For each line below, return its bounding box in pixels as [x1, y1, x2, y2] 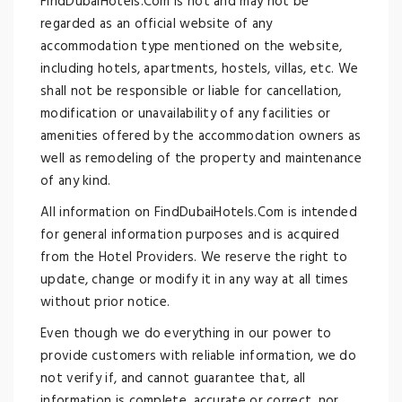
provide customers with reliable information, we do [40, 345, 356, 367]
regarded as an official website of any [40, 13, 273, 35]
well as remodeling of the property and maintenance [40, 148, 362, 170]
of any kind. [40, 170, 111, 192]
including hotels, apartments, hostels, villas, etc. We [40, 58, 359, 80]
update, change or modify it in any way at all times [40, 269, 349, 291]
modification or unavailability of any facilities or [40, 103, 331, 125]
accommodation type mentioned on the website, [40, 36, 343, 57]
